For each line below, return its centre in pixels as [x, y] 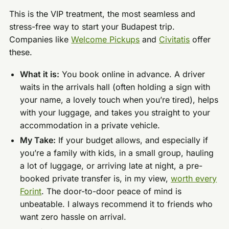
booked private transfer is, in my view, [96, 179]
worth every [194, 179]
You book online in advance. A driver [132, 74]
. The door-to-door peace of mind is [112, 191]
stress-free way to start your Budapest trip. [92, 26]
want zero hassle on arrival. [73, 217]
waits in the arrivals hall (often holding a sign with [115, 87]
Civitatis [175, 39]
